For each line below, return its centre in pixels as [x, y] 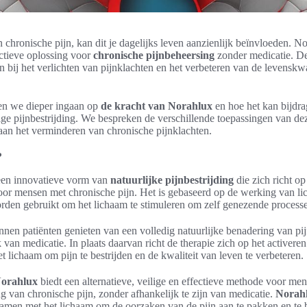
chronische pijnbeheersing [154, 55]
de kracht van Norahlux [157, 106]
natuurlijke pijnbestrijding [172, 180]
